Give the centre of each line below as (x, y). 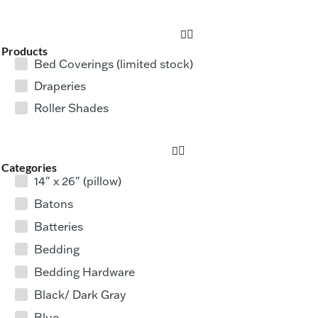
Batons (54, 203)
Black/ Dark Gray (80, 294)
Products (24, 51)
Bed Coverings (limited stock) (114, 64)
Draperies (60, 86)
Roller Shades (71, 108)
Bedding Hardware (84, 272)
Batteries (59, 226)
